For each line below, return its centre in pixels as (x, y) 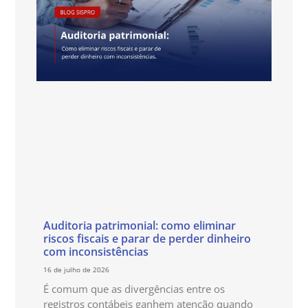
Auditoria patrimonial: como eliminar (139, 226)
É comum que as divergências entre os (134, 289)
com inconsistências (96, 252)
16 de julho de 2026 (76, 270)
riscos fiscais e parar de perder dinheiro (147, 239)
